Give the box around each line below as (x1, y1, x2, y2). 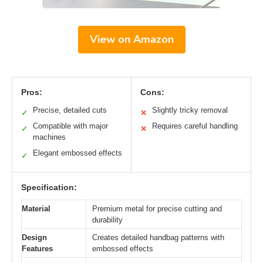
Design (22, 232, 47, 242)
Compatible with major (33, 121, 108, 130)
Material (22, 204, 50, 213)
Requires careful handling (152, 121, 238, 130)
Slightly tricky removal (152, 105, 228, 114)
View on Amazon (89, 32, 174, 46)
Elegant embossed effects (33, 148, 122, 157)
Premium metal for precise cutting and (92, 204, 222, 213)
